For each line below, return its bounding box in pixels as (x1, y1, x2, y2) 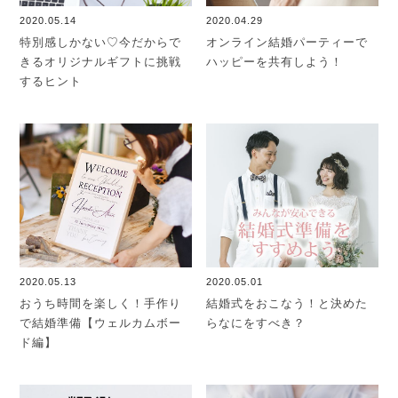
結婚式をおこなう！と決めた (206, 296, 369, 310)
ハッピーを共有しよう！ (206, 54, 344, 68)
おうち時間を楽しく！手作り (20, 296, 182, 310)
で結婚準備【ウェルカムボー (20, 315, 182, 330)
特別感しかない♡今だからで (20, 35, 182, 49)
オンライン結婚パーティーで (206, 35, 369, 49)
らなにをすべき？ (206, 315, 306, 330)
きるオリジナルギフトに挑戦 (20, 54, 182, 68)
